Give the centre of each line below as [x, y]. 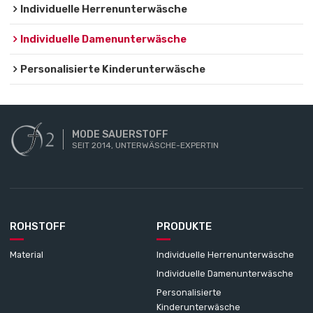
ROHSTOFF [38, 227]
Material [27, 254]
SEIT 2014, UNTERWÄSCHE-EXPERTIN [146, 145]
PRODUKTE [184, 227]
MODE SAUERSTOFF [121, 134]
